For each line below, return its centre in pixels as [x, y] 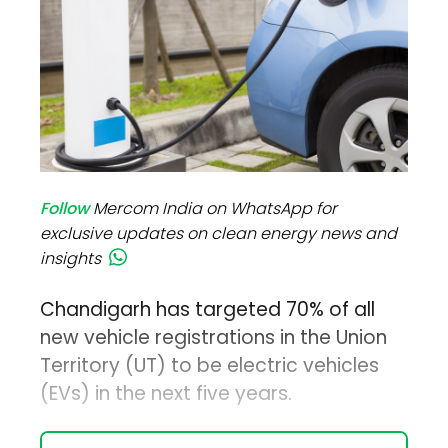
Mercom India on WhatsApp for [215, 209]
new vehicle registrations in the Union [214, 338]
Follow [65, 209]
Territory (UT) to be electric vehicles [210, 366]
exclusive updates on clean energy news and [219, 234]
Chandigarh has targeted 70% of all [208, 310]
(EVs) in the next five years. [166, 394]
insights [71, 259]
